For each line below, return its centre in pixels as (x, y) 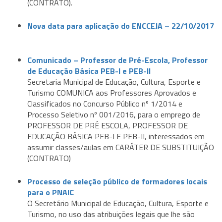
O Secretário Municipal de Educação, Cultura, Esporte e (118, 203)
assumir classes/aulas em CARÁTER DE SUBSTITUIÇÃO (121, 147)
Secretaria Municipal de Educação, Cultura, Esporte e (114, 82)
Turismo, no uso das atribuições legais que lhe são (111, 214)
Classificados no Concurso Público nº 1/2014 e (105, 104)
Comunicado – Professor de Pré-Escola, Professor (117, 60)
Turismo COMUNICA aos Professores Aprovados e (112, 93)
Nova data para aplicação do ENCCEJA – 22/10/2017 (121, 26)
